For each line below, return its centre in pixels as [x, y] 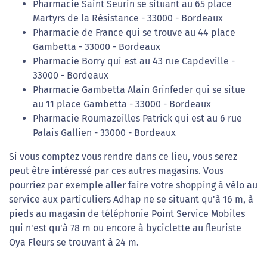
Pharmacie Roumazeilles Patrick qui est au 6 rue [137, 119]
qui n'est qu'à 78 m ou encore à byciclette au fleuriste [125, 228]
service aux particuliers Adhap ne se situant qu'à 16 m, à [131, 200]
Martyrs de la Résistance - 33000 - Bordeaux [128, 18]
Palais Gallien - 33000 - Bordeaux [104, 133]
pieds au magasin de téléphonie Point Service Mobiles [127, 214]
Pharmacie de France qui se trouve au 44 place [134, 33]
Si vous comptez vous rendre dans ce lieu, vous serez [123, 157]
